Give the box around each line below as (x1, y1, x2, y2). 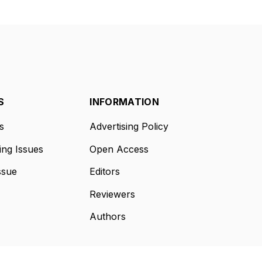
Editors (89, 166, 120, 177)
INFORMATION (89, 96, 159, 108)
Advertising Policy (89, 120, 169, 132)
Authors (89, 211, 126, 222)
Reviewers (89, 188, 136, 200)
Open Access (89, 143, 149, 155)
